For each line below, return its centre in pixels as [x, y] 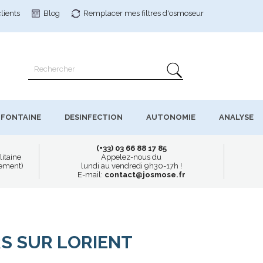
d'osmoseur [183, 13]
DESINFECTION [94, 117]
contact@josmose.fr [145, 174]
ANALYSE [236, 117]
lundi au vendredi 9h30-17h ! [131, 166]
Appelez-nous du [131, 157]
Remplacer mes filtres [123, 13]
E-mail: [90, 174]
